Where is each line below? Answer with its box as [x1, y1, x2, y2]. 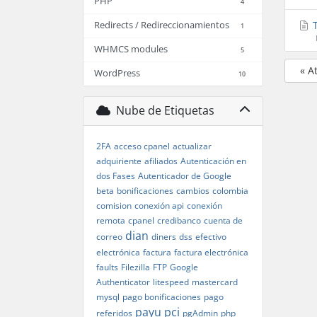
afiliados [144, 155, 178, 168]
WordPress [94, 67, 140, 79]
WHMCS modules [94, 42, 168, 55]
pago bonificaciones [122, 291, 201, 304]
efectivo [195, 231, 226, 243]
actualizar [172, 140, 212, 153]
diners [151, 231, 176, 243]
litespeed [152, 276, 189, 289]
